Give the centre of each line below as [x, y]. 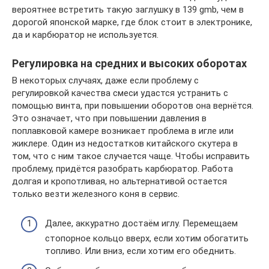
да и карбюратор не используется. [85, 35]
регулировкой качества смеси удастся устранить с [120, 93]
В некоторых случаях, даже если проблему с [105, 80]
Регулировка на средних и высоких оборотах [129, 63]
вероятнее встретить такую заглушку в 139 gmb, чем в [128, 10]
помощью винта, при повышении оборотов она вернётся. [133, 106]
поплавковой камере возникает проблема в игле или [123, 131]
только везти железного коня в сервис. [96, 194]
